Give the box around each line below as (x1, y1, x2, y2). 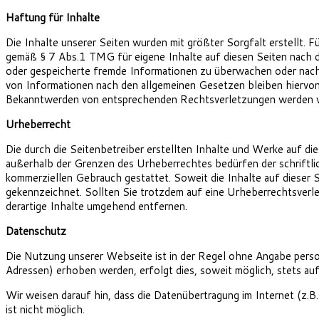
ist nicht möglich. (6, 302, 85, 318)
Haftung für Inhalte (6, 10, 100, 26)
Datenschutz (6, 224, 66, 239)
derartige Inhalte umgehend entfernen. (6, 199, 187, 214)
